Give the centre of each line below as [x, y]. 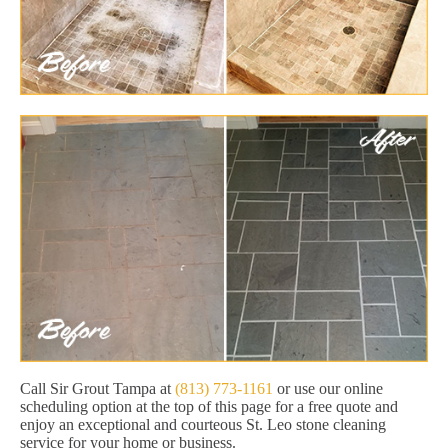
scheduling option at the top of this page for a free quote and [209, 407]
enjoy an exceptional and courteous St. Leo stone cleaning [203, 425]
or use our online [328, 389]
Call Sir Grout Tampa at [97, 389]
